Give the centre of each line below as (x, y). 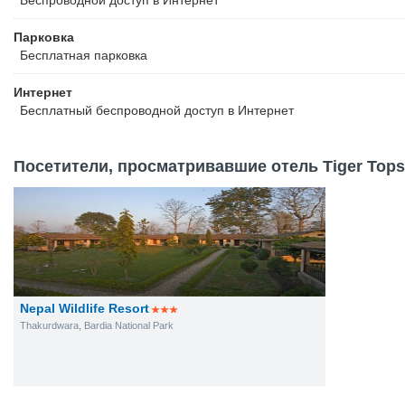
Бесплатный (56, 110)
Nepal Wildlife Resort (85, 308)
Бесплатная (55, 55)
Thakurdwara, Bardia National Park (97, 325)
